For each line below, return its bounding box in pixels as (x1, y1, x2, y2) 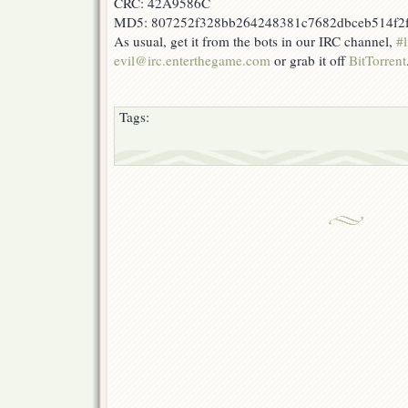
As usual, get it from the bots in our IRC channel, (114, 32, 396, 51)
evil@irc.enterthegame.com (114, 51, 270, 70)
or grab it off (270, 51, 349, 70)
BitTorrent (349, 51, 406, 70)
